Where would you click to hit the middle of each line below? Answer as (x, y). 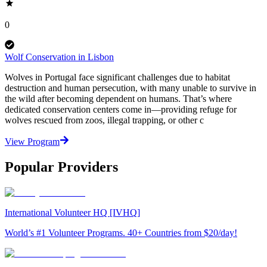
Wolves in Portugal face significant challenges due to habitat (117, 77)
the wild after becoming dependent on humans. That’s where (118, 99)
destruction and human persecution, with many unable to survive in (131, 88)
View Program (32, 142)
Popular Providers (61, 167)
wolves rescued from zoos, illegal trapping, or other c (104, 120)
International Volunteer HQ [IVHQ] (72, 212)
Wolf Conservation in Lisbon (59, 57)
